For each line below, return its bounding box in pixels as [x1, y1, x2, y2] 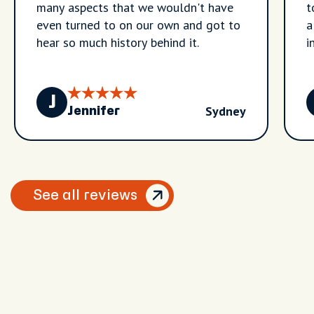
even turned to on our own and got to [36, 17, 240, 33]
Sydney [205, 103, 246, 119]
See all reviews [33, 189, 137, 202]
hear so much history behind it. [36, 34, 199, 50]
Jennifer [67, 105, 120, 117]
